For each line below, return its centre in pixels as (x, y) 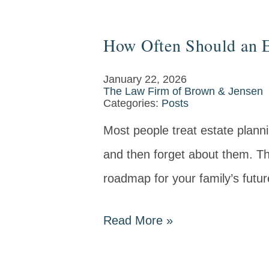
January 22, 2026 (145, 79)
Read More (135, 220)
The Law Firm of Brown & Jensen (183, 91)
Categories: (132, 103)
